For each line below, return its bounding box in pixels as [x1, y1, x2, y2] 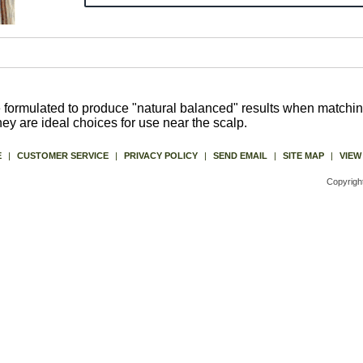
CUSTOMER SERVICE [16, 151, 109, 160]
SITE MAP [282, 151, 324, 160]
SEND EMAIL [212, 151, 267, 160]
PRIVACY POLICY [123, 151, 198, 160]
